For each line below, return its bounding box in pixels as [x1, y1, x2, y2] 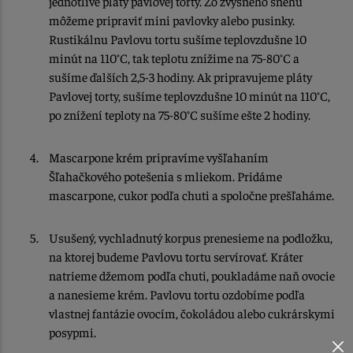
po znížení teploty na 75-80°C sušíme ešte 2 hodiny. [49, 106, 310, 123]
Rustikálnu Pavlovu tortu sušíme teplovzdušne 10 [49, 31, 307, 47]
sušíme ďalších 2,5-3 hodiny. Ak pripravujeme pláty [49, 69, 312, 85]
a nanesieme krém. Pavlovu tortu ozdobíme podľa [49, 286, 305, 303]
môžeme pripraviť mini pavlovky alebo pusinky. [49, 12, 295, 28]
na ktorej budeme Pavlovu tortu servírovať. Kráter [49, 248, 303, 265]
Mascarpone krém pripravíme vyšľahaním [49, 149, 269, 165]
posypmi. [49, 324, 96, 340]
